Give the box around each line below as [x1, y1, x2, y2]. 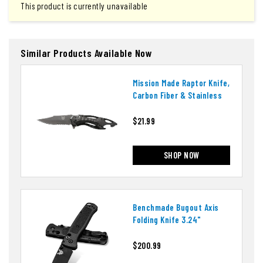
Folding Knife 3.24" [133, 214, 201, 225]
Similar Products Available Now [21, 46, 152, 60]
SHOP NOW [163, 150, 200, 161]
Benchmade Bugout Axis [133, 202, 219, 213]
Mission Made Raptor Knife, [133, 77, 230, 89]
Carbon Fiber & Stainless [133, 90, 222, 101]
